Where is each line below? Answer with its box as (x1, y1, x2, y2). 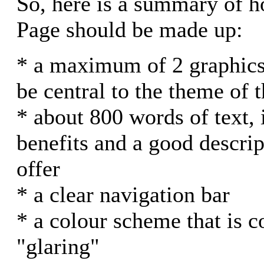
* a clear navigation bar (16, 181, 230, 207)
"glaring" (16, 233, 100, 259)
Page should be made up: (16, 16, 243, 42)
